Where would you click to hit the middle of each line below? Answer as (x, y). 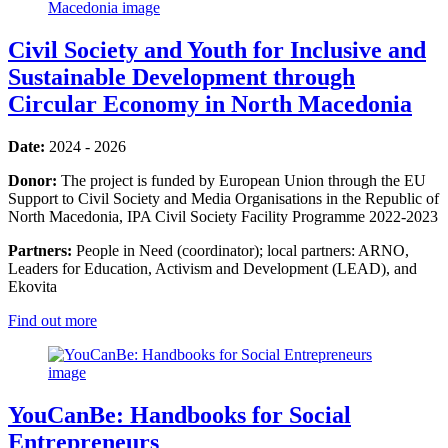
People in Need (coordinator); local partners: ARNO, (242, 251)
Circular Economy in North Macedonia (210, 104)
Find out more (52, 321)
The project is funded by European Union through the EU (243, 181)
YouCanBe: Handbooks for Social (179, 415)
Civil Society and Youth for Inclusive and (217, 50)
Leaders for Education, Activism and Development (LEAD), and (212, 269)
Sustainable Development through (181, 77)
